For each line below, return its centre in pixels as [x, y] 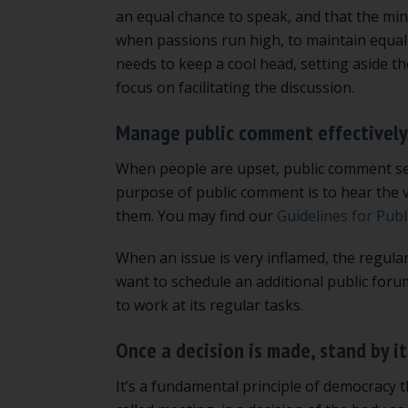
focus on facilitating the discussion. [235, 87]
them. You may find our [196, 215]
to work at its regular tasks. [209, 305]
